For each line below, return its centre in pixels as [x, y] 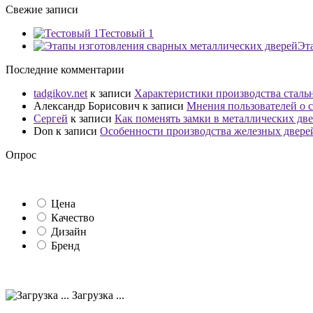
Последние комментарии [65, 70]
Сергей [51, 119]
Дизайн [69, 232]
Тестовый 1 [126, 34]
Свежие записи [42, 10]
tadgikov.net [60, 94]
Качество [73, 218]
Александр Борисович [87, 106]
